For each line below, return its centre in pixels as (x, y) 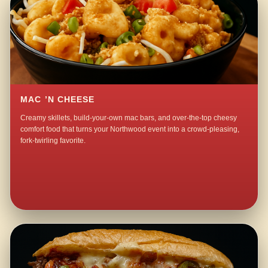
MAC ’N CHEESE (58, 99)
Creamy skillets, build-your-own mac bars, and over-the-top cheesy (129, 118)
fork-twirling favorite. (53, 140)
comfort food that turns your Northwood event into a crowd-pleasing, (130, 129)
